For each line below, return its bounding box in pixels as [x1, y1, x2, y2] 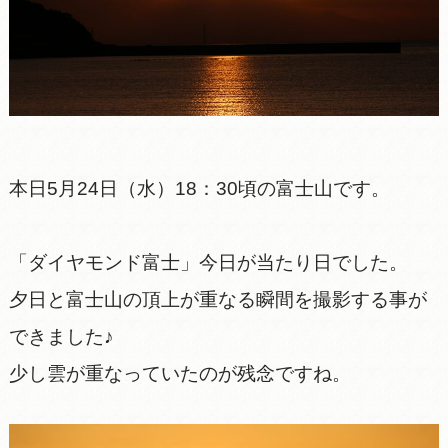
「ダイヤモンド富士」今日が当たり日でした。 [8, 252, 408, 274]
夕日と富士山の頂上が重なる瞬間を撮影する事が [8, 289, 427, 311]
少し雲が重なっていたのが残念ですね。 [8, 363, 351, 385]
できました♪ [8, 326, 114, 348]
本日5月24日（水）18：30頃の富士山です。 [8, 178, 390, 200]
